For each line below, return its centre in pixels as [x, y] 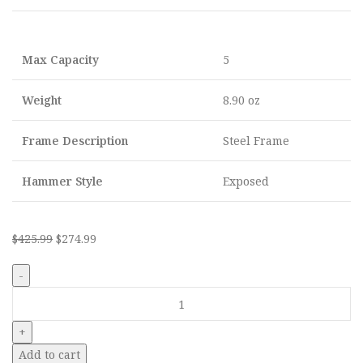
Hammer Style [62, 181]
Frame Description [75, 141]
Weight [42, 100]
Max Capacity [60, 60]
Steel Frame [256, 141]
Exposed [246, 181]
